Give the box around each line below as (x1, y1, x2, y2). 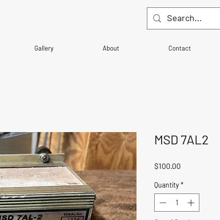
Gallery (34, 44, 54, 53)
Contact (168, 44, 191, 53)
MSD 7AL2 (154, 132, 209, 147)
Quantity (154, 181, 179, 190)
